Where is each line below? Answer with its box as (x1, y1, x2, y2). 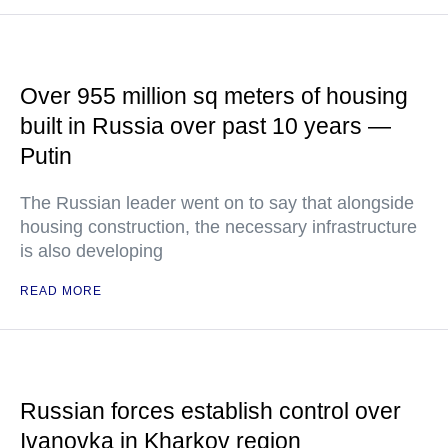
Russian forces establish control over (20, 398, 401, 424)
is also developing (20, 241, 163, 261)
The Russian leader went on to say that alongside (20, 193, 414, 213)
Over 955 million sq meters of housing (20, 83, 408, 109)
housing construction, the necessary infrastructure (20, 217, 417, 237)
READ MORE (20, 284, 102, 298)
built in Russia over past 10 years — (20, 113, 391, 139)
